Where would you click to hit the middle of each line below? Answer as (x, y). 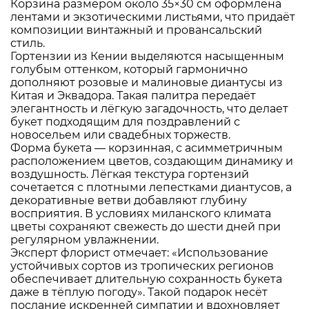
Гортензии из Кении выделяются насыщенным (147, 56)
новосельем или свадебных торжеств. (120, 134)
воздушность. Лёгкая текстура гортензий (130, 174)
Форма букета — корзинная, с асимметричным (147, 148)
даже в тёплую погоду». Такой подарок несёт (139, 292)
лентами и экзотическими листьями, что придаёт (153, 17)
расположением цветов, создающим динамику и (152, 161)
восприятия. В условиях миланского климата (141, 213)
